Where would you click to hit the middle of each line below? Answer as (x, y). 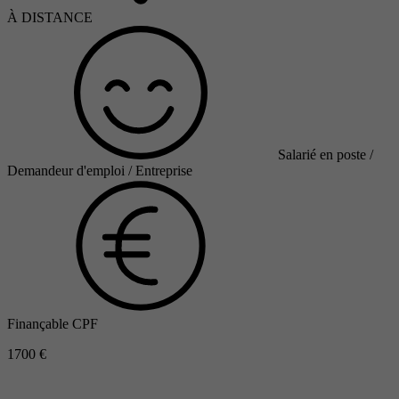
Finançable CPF (53, 324)
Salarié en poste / (326, 155)
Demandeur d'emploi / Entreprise (100, 171)
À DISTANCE (50, 18)
